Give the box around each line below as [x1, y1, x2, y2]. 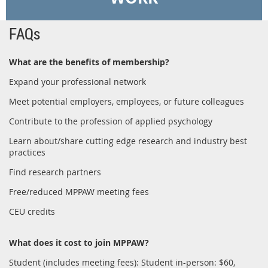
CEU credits [9, 205, 55, 217]
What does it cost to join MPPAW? [9, 236, 149, 248]
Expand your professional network [9, 75, 146, 87]
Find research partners [9, 166, 101, 178]
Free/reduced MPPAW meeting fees [9, 185, 149, 197]
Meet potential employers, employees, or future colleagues [9, 95, 244, 107]
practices [9, 146, 45, 158]
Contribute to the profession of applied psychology [9, 115, 212, 127]
